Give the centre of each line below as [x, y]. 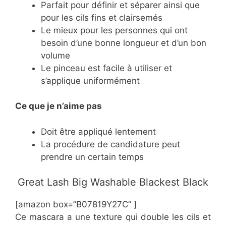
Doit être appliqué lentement [98, 131]
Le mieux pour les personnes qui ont [114, 30]
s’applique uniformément [90, 80]
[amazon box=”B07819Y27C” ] [76, 205]
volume [55, 55]
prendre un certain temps [92, 157]
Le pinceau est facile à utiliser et [106, 68]
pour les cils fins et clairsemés [102, 17]
